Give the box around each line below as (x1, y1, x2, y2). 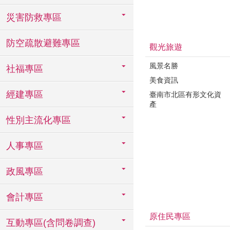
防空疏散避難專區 (6, 38, 80, 48)
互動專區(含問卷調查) (6, 218, 95, 228)
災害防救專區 (6, 12, 62, 23)
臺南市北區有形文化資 (149, 90, 221, 99)
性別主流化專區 (6, 115, 71, 125)
